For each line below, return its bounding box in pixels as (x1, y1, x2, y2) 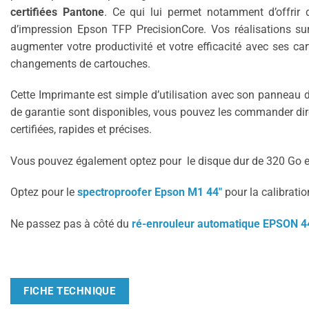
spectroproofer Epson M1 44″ (74, 186, 222, 199)
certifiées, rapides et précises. (10, 123, 152, 137)
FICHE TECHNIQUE (23, 285, 116, 298)
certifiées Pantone (10, 5, 104, 19)
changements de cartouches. (10, 57, 150, 70)
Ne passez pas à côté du (10, 217, 132, 230)
